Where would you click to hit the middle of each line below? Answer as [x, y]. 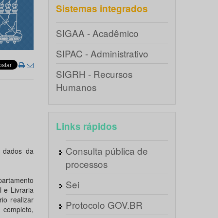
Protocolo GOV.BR [104, 205]
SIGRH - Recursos [94, 74]
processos [86, 164]
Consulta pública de [107, 151]
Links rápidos [86, 126]
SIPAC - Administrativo [102, 53]
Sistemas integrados [102, 9]
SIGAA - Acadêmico [97, 33]
